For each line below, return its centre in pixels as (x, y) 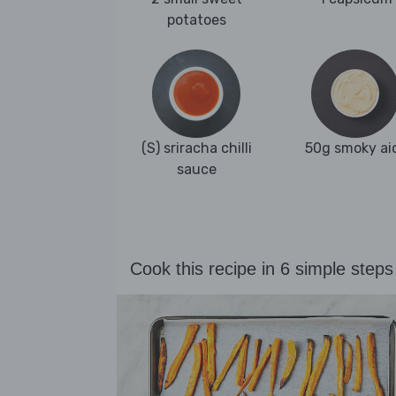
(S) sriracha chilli (196, 148)
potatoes (196, 20)
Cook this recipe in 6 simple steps (262, 269)
